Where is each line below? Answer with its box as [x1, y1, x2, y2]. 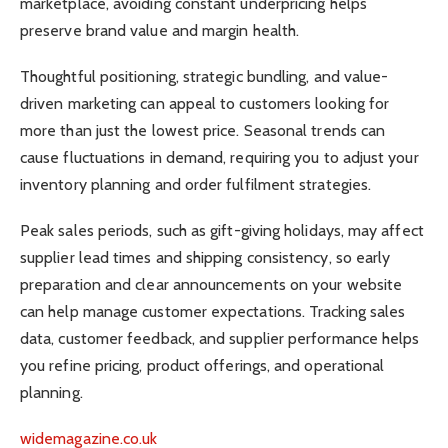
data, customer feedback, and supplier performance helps [20, 329, 420, 349]
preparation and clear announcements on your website [20, 275, 403, 295]
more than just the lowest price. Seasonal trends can [20, 121, 386, 141]
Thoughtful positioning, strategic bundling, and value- [20, 67, 389, 87]
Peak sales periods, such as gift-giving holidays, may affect [20, 221, 424, 241]
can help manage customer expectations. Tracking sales [20, 302, 406, 322]
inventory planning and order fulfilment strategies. [20, 175, 372, 195]
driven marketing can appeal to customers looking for [20, 94, 390, 114]
